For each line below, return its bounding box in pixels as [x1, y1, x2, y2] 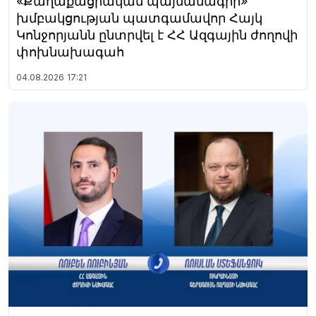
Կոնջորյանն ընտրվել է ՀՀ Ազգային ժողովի [16, 28, 298, 43]
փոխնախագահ [16, 44, 124, 60]
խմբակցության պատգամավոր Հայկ [16, 11, 262, 26]
